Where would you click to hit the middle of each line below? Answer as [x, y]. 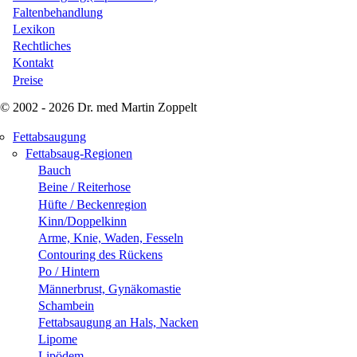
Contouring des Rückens [100, 255]
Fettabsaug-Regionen [79, 153]
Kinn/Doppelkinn [82, 221]
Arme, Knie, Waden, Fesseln [111, 237]
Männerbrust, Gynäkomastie [110, 288]
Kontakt [33, 63]
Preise [28, 80]
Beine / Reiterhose [84, 187]
